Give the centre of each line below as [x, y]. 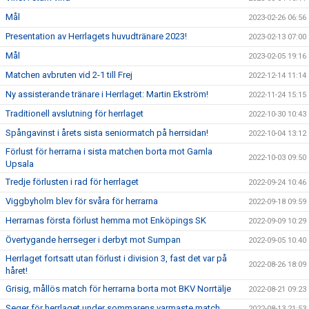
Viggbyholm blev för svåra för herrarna [82, 201]
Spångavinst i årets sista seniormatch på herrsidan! [107, 133]
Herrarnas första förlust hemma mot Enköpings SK [106, 221]
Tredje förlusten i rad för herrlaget [72, 182]
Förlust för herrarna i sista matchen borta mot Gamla [109, 152]
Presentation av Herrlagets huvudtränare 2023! [96, 37]
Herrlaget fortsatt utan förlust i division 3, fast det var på [116, 259]
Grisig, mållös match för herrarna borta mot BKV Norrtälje [118, 289]
